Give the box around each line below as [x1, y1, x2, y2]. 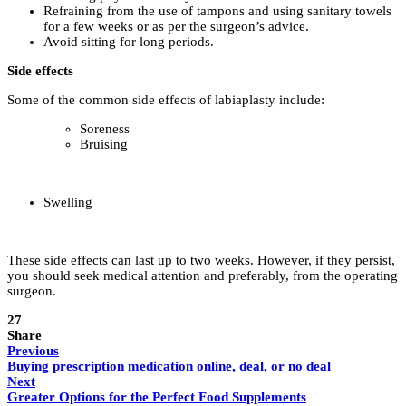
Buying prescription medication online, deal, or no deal [7, 358, 331, 373]
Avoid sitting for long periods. [43, 34, 214, 49]
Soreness [80, 121, 130, 136]
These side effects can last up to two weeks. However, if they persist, [7, 252, 395, 267]
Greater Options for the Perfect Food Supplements [7, 389, 306, 404]
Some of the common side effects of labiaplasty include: [7, 92, 324, 107]
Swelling [43, 194, 92, 209]
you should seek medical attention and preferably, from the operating [7, 267, 398, 283]
